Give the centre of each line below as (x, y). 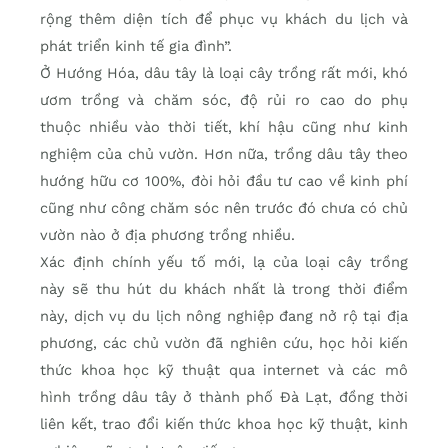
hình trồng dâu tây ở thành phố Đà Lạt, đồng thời (224, 396)
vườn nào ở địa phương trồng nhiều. (167, 234)
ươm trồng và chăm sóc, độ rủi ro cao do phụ (224, 99)
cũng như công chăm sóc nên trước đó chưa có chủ (224, 207)
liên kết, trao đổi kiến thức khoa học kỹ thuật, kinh (224, 423)
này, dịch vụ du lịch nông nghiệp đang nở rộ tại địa (224, 315)
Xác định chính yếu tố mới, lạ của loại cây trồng (224, 261)
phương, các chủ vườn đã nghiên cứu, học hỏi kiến (224, 342)
